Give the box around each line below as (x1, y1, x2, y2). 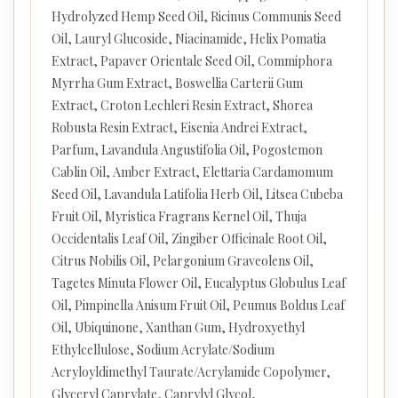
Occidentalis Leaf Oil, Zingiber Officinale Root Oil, (51, 230, 327, 248)
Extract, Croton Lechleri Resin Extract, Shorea (51, 97, 313, 115)
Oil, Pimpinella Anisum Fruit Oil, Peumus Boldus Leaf (51, 297, 345, 314)
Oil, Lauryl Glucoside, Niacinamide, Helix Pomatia (51, 30, 326, 48)
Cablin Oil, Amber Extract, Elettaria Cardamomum (51, 163, 333, 181)
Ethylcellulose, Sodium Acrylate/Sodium (51, 341, 275, 359)
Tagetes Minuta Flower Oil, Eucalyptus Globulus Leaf (51, 275, 346, 292)
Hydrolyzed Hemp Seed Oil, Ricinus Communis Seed (51, 8, 341, 26)
